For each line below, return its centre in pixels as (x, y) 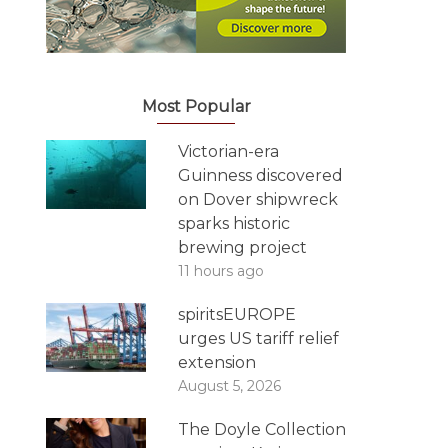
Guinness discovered (260, 175)
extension (217, 362)
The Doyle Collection (262, 429)
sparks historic (234, 223)
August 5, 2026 (229, 386)
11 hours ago (221, 271)
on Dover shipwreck (258, 199)
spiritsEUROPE (237, 314)
